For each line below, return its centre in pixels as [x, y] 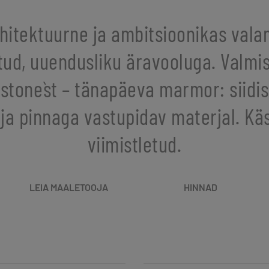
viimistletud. [134, 144]
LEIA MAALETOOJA [69, 187]
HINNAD [200, 187]
